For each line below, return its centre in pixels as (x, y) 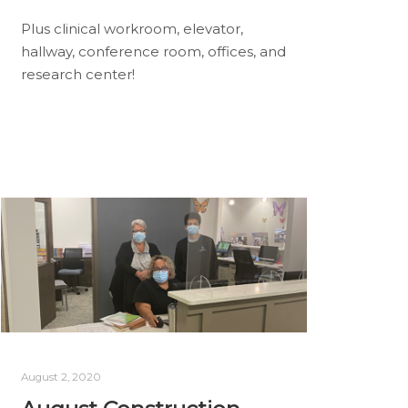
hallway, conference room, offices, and (153, 52)
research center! (77, 75)
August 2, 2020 (61, 377)
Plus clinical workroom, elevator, (132, 29)
